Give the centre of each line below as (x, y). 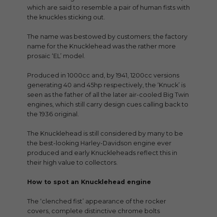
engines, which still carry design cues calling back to (108, 104)
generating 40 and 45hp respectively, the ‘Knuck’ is (106, 85)
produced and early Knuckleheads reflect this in (102, 153)
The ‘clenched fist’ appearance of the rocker (97, 201)
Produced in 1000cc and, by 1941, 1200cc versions (103, 75)
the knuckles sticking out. (66, 17)
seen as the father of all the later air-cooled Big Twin (108, 94)
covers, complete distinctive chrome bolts (93, 211)
